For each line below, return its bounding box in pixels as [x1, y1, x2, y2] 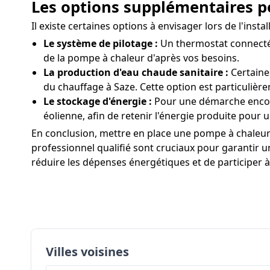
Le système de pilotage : [43, 37, 158, 51]
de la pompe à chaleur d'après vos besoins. [43, 51, 239, 65]
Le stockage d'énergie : [43, 95, 152, 108]
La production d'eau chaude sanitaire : [43, 66, 228, 80]
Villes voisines [46, 243, 129, 260]
